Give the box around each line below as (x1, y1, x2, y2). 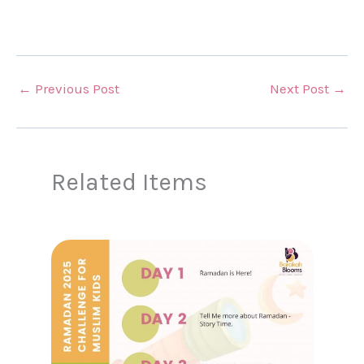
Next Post (270, 80, 332, 97)
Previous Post (32, 80, 119, 97)
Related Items (50, 167, 207, 197)
